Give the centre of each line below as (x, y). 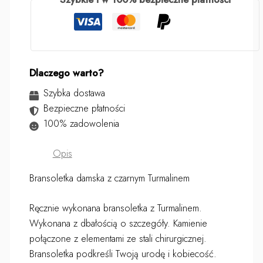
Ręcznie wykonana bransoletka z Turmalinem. (115, 208)
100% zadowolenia (82, 124)
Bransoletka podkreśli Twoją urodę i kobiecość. (123, 253)
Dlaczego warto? (66, 73)
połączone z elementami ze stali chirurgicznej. (118, 238)
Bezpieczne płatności (85, 108)
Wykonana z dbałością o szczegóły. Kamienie (118, 223)
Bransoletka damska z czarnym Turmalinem (109, 178)
